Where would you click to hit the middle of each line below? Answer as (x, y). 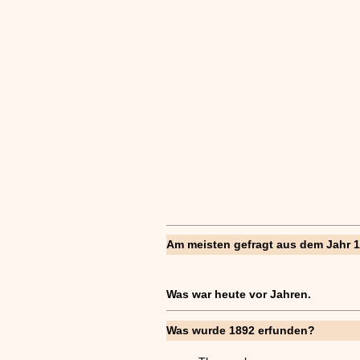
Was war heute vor (218, 294)
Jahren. (290, 294)
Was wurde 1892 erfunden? (241, 330)
